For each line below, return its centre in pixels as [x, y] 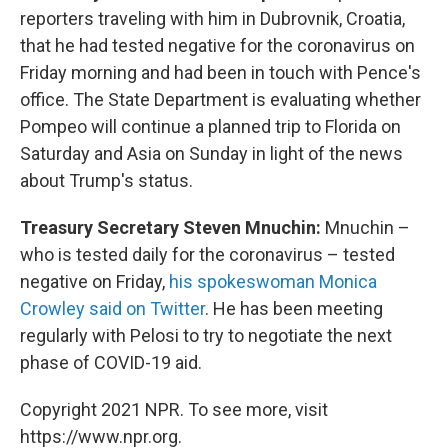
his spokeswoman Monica [273, 281]
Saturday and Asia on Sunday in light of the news [211, 153]
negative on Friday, [94, 281]
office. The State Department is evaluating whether [220, 99]
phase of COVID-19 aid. [111, 362]
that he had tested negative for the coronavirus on [217, 45]
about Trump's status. [106, 180]
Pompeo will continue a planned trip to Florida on [210, 126]
